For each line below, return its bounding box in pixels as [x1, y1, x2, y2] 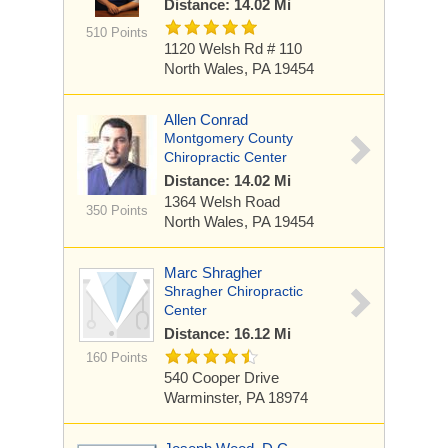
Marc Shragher [164, 264, 262, 281]
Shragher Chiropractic [164, 283, 303, 299]
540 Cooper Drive [164, 369, 279, 386]
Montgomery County [164, 130, 293, 146]
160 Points [85, 350, 148, 365]
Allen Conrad [164, 111, 248, 128]
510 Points [85, 25, 148, 40]
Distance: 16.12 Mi [164, 325, 291, 342]
